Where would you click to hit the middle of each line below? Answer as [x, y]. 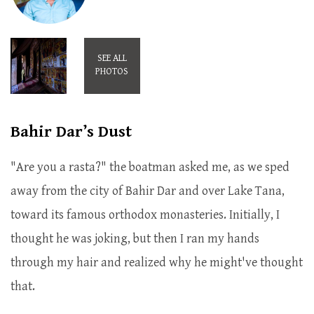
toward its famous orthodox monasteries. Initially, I [145, 215]
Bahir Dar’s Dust [71, 132]
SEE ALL [112, 58]
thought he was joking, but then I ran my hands [135, 239]
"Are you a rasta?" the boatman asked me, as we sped [150, 167]
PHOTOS [112, 71]
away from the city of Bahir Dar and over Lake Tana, [148, 191]
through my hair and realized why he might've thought [157, 262]
